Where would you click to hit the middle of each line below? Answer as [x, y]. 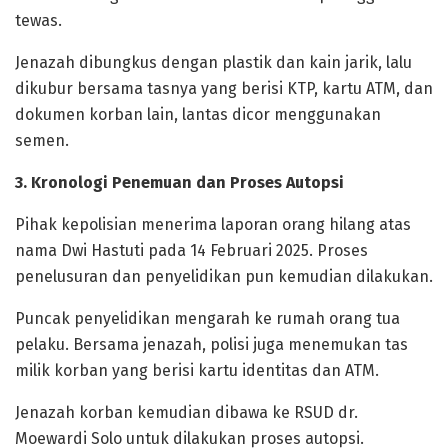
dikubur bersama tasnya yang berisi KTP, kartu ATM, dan [224, 89]
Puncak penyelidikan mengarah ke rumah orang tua [207, 319]
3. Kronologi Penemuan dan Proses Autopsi [179, 183]
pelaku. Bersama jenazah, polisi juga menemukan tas [211, 345]
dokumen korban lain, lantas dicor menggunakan [198, 115]
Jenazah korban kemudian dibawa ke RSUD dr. [186, 413]
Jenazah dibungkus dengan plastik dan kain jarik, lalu [213, 63]
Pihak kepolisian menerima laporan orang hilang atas [213, 225]
